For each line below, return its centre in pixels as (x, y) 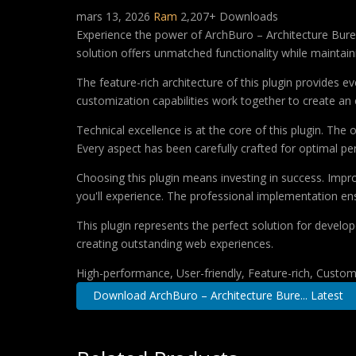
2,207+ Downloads (229, 16)
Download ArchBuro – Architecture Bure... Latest (218, 296)
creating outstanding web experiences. (175, 244)
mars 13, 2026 (115, 16)
